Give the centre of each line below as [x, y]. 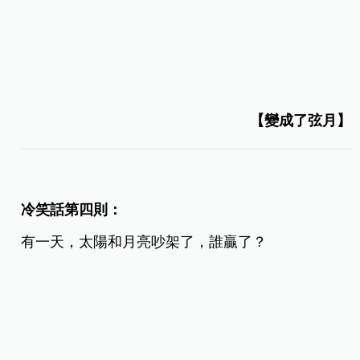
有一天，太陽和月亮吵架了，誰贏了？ [144, 242]
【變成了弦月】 [300, 121]
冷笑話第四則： [72, 210]
